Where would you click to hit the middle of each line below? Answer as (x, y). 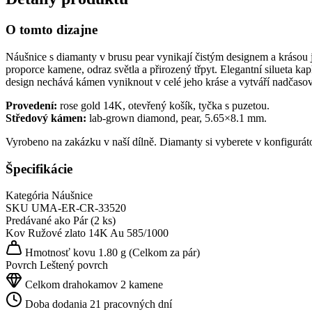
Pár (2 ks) (94, 221)
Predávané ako (38, 221)
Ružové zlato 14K (68, 233)
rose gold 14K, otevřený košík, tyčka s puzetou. (163, 106)
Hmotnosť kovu (59, 253)
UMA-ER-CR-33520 (79, 208)
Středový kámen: (46, 118)
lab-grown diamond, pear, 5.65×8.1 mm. (177, 118)
